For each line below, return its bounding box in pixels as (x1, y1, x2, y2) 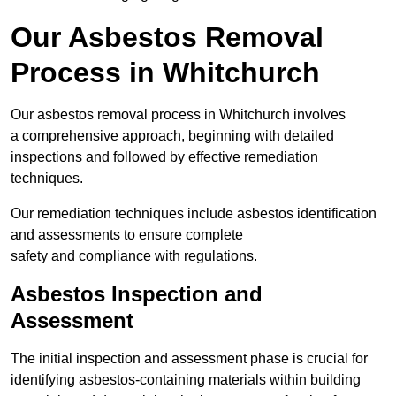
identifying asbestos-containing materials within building (11, 372, 361, 388)
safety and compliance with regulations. (11, 248, 257, 264)
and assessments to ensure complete (11, 227, 243, 243)
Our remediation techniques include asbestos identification (11, 206, 377, 222)
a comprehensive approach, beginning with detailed (11, 128, 334, 144)
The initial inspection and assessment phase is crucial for (11, 351, 368, 367)
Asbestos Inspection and (11, 282, 263, 307)
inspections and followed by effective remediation (11, 149, 318, 165)
